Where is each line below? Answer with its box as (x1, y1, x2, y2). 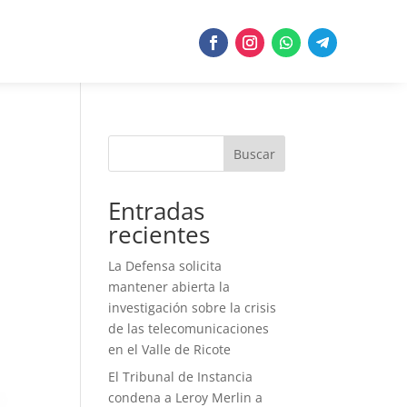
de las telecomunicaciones (108, 320, 270, 338)
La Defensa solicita (108, 257, 223, 275)
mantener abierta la (108, 278, 231, 296)
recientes (108, 218, 211, 252)
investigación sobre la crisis (108, 299, 277, 317)
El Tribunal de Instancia (108, 368, 253, 386)
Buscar (233, 144, 275, 163)
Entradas (108, 194, 205, 228)
